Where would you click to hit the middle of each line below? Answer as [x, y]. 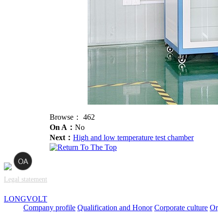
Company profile [49, 208]
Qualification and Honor [115, 208]
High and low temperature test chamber [134, 138]
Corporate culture [181, 208]
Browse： [67, 117]
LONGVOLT [26, 199]
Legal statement [26, 180]
